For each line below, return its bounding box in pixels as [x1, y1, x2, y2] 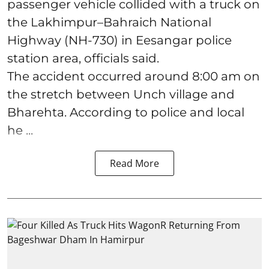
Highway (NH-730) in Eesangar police [7, 33, 232, 48]
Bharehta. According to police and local [7, 105, 244, 120]
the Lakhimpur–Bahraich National [7, 15, 211, 30]
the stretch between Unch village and [7, 87, 235, 102]
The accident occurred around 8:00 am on [7, 69, 260, 84]
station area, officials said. [7, 51, 159, 66]
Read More [110, 157, 159, 171]
